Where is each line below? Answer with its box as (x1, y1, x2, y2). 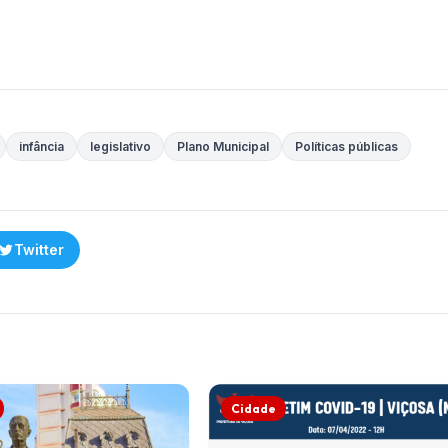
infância (19, 139, 64, 155)
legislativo (90, 139, 151, 155)
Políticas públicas (295, 139, 398, 155)
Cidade (231, 401, 277, 417)
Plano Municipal (177, 139, 269, 155)
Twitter (14, 241, 64, 259)
